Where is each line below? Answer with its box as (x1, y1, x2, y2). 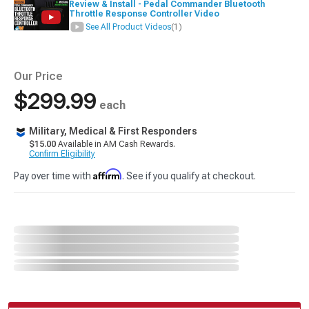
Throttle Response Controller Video (69, 9, 222, 19)
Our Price (14, 70, 63, 83)
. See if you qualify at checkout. (122, 170, 256, 181)
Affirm (93, 168, 122, 180)
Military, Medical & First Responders (29, 126, 197, 137)
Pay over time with (14, 170, 93, 181)
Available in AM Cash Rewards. (56, 139, 175, 149)
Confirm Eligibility (29, 149, 95, 159)
